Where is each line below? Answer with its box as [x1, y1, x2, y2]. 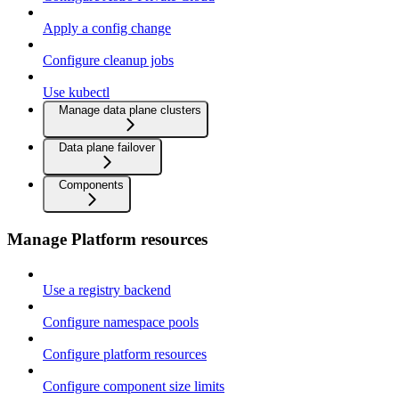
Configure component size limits [43, 378, 224, 394]
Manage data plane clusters [59, 103, 201, 118]
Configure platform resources [43, 346, 207, 362]
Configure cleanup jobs [43, 53, 174, 69]
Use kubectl [43, 85, 110, 101]
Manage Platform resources [7, 229, 208, 248]
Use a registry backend [43, 281, 171, 297]
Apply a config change [43, 20, 171, 37]
